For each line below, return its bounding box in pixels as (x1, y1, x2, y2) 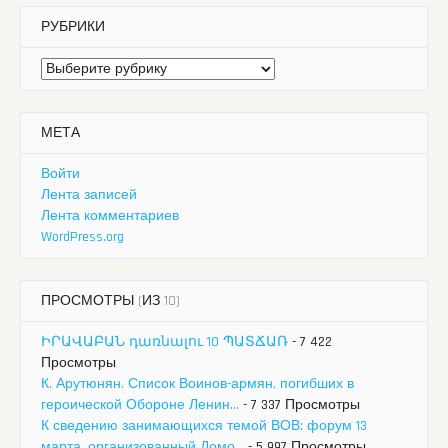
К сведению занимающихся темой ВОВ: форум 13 (41, 416, 367, 435)
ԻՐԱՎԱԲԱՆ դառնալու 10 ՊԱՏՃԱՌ (41, 332, 288, 351)
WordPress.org (41, 227, 124, 246)
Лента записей (41, 185, 137, 204)
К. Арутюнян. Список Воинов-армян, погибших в (41, 374, 354, 393)
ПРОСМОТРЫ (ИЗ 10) (41, 291, 180, 310)
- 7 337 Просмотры (239, 395, 360, 414)
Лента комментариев (41, 206, 179, 225)
